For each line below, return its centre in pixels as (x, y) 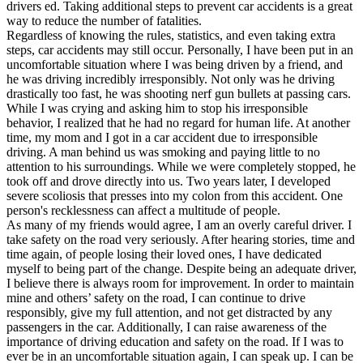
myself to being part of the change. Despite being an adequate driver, (181, 268)
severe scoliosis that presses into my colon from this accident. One (175, 195)
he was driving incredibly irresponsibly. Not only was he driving (171, 79)
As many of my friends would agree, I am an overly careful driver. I (179, 224)
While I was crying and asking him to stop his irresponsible (157, 108)
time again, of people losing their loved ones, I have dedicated (164, 254)
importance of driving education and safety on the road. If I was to (175, 341)
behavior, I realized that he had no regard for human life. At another (178, 122)
